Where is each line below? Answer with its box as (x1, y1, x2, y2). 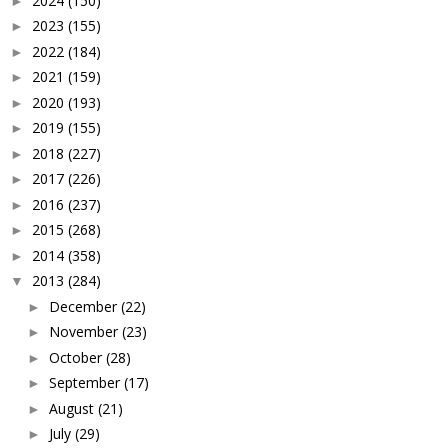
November (48, 322, 118, 342)
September (48, 373, 120, 393)
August (48, 398, 94, 418)
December (48, 296, 117, 316)
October (48, 347, 102, 367)
